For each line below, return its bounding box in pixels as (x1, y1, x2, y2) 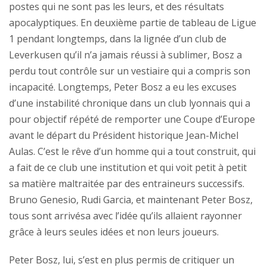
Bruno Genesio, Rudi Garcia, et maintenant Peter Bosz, (9, 193, 253, 206)
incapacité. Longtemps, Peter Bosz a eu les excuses (9, 80, 237, 94)
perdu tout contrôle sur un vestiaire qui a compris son (9, 64, 250, 77)
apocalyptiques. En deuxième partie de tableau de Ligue (9, 15, 256, 29)
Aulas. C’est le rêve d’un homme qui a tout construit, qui (9, 144, 256, 158)
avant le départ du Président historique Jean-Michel (9, 128, 238, 142)
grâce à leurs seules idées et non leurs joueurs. (9, 225, 219, 238)
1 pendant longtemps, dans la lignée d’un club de (9, 32, 226, 45)
